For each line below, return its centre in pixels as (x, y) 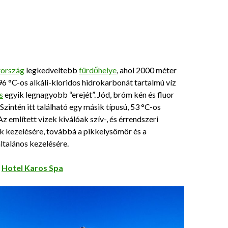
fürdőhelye (98, 70)
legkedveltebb (52, 70)
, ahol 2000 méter (147, 70)
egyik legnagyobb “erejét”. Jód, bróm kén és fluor (89, 94)
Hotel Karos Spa (32, 167)
